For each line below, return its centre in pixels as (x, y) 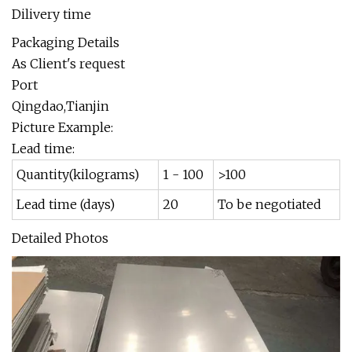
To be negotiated (269, 204)
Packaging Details (66, 42)
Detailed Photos (60, 238)
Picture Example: (62, 127)
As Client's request (68, 64)
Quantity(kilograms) (78, 174)
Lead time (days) (66, 204)
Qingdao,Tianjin (60, 106)
